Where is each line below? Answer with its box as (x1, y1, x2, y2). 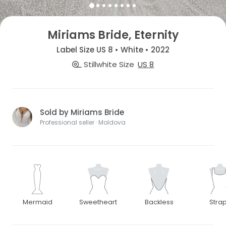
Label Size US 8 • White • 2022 (56, 44, 169, 55)
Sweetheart (79, 198, 118, 207)
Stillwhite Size (81, 59, 134, 70)
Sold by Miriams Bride (40, 107, 124, 118)
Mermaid (22, 198, 52, 207)
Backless (144, 198, 174, 207)
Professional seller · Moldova (40, 118, 126, 127)
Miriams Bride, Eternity (47, 27, 179, 43)
